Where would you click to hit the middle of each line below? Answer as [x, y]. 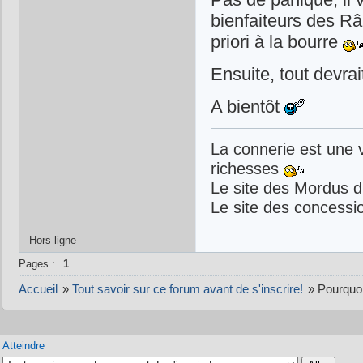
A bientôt [247, 107]
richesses [247, 169]
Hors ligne [52, 241]
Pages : [36, 264]
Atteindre [23, 346]
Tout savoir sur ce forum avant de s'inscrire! [187, 289]
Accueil [38, 289]
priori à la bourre [276, 42]
